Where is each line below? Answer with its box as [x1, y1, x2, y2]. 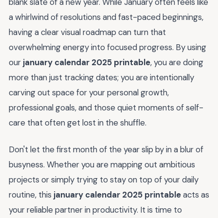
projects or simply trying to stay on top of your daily [9, 174, 199, 185]
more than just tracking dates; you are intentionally [9, 72, 194, 83]
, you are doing [150, 57, 203, 68]
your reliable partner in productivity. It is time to [9, 204, 182, 215]
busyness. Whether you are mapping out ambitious [9, 159, 195, 170]
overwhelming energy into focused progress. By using [9, 42, 206, 53]
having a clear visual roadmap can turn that [9, 27, 166, 38]
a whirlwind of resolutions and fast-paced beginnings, [9, 12, 203, 23]
